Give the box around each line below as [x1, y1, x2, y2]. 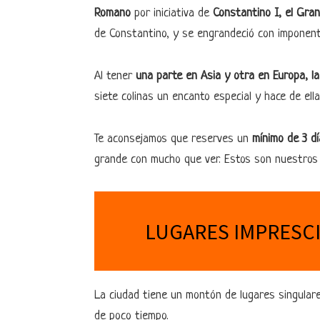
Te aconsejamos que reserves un [94, 132, 252, 146]
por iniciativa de [131, 6, 213, 20]
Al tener [94, 69, 132, 83]
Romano [94, 6, 131, 20]
